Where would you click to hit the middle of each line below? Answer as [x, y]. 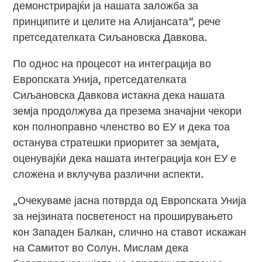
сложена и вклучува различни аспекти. [108, 174]
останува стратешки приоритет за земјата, [116, 143]
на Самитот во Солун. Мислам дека [101, 248]
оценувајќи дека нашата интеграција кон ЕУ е [125, 158]
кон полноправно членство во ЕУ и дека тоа [122, 127]
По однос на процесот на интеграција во [112, 64]
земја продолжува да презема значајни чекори [127, 111]
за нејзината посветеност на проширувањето [123, 216]
